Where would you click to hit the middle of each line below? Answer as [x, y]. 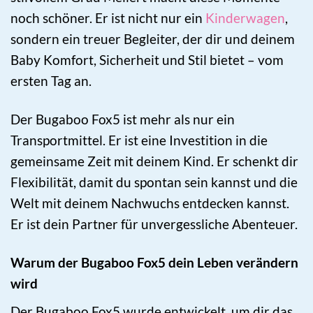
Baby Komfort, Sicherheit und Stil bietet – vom [147, 60]
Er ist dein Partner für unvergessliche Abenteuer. [154, 224]
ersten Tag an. [51, 81]
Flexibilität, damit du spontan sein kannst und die [154, 182]
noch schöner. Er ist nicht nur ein [108, 18]
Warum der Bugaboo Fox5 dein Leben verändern [154, 263]
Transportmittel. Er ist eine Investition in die [139, 140]
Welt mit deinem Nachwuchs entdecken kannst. [150, 203]
